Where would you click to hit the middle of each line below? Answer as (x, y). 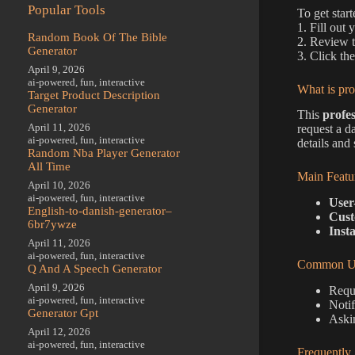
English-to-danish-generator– (100, 210)
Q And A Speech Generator (95, 268)
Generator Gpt (63, 313)
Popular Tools (67, 10)
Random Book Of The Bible (97, 37)
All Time (49, 166)
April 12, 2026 (59, 331)
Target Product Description (94, 95)
